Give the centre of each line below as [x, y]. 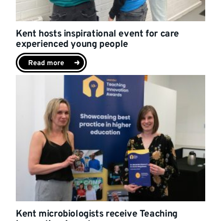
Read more [46, 64]
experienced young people [72, 45]
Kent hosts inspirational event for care [98, 34]
